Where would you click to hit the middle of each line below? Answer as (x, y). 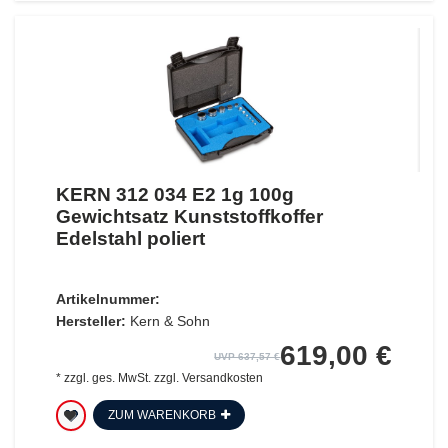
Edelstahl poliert (130, 239)
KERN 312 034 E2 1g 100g (174, 195)
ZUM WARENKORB (161, 415)
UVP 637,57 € (247, 357)
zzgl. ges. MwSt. (107, 378)
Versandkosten (222, 378)
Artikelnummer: (107, 299)
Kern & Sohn (169, 321)
